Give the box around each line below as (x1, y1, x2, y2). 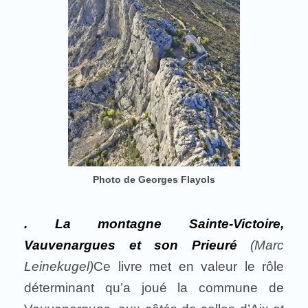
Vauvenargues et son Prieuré (24, 238, 237, 252)
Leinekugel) (24, 259, 93, 274)
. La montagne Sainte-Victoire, (24, 217, 284, 231)
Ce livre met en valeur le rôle (93, 259, 284, 274)
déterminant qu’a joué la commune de (24, 280, 284, 295)
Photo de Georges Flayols (93, 174, 215, 185)
